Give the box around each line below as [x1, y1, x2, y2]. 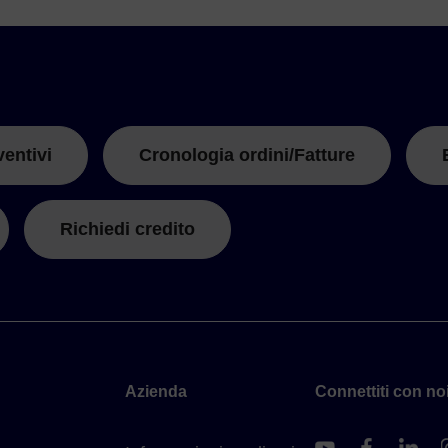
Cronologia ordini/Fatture [139, 145, 355, 166]
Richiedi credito [60, 219, 195, 240]
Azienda [124, 383, 187, 401]
